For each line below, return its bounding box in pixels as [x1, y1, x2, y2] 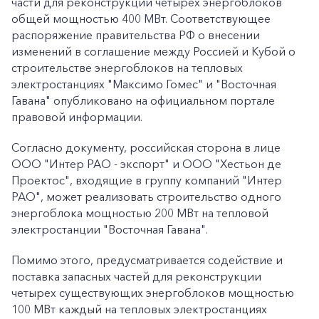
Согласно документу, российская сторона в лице [11, 140, 281, 155]
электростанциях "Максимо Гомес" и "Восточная [11, 77, 276, 91]
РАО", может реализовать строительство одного [11, 189, 281, 204]
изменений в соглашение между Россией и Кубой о [11, 44, 296, 58]
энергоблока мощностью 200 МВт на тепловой [11, 206, 268, 220]
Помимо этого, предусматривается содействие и [11, 253, 283, 267]
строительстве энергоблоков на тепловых [11, 61, 243, 75]
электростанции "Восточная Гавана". [11, 222, 208, 236]
